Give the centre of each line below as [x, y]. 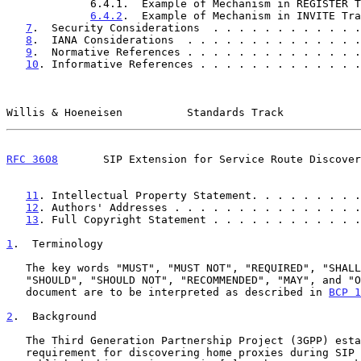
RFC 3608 [32, 159]
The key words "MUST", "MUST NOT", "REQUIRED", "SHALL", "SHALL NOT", [16, 268]
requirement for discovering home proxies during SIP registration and [16, 352]
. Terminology [58, 243]
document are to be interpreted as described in [177, 292]
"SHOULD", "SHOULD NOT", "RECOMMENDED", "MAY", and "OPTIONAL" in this [16, 280]
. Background [55, 316]
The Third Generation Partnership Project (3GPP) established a [16, 340]
